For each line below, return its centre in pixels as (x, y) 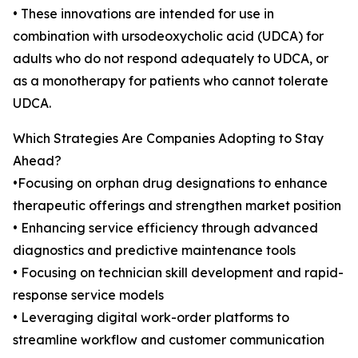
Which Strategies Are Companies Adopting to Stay (168, 139)
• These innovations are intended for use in (143, 14)
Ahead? (37, 161)
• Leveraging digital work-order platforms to (151, 318)
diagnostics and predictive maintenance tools (154, 251)
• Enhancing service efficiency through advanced (165, 228)
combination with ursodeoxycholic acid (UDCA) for (168, 36)
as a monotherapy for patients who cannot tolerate (171, 81)
